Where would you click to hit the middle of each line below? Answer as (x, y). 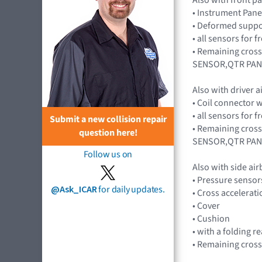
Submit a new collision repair (108, 119)
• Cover (206, 206)
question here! (108, 132)
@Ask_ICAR (74, 189)
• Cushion (211, 218)
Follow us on (108, 154)
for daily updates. (131, 189)
